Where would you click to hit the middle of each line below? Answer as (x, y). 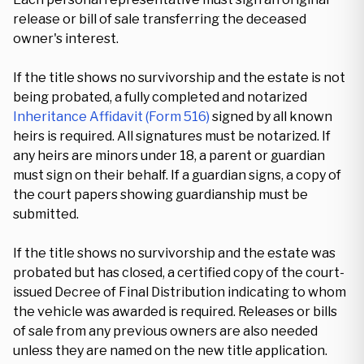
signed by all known (271, 117)
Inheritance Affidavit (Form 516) (111, 117)
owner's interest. (66, 39)
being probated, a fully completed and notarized (160, 97)
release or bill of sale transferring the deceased (160, 19)
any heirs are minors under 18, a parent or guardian (169, 156)
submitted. (46, 214)
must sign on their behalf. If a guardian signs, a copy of (177, 175)
